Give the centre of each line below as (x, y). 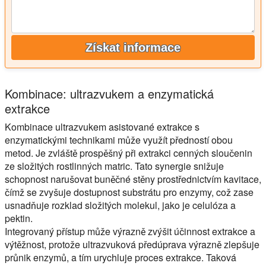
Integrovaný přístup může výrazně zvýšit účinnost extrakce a (130, 232)
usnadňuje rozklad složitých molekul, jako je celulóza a (120, 205)
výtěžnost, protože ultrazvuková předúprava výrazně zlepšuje (132, 245)
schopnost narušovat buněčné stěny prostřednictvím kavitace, (133, 179)
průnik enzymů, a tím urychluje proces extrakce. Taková (121, 258)
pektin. (19, 218)
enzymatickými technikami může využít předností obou (119, 140)
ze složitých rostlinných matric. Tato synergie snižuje (114, 166)
